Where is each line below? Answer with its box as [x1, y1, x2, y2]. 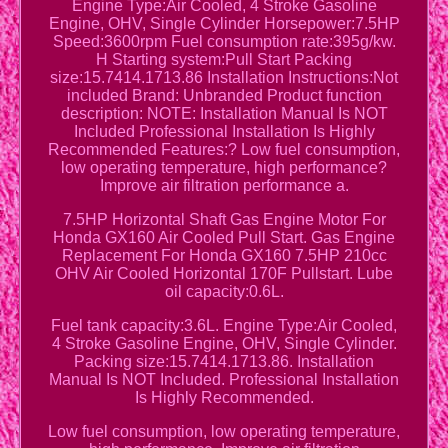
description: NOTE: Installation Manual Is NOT [60, 105, 388, 123]
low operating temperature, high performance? [61, 159, 387, 177]
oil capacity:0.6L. [164, 283, 284, 301]
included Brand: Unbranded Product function [66, 87, 382, 105]
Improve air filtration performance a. [99, 177, 349, 195]
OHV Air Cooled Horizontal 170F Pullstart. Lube [55, 265, 393, 283]
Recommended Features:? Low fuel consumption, [48, 141, 400, 159]
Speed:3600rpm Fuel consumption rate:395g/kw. [52, 33, 396, 51]
